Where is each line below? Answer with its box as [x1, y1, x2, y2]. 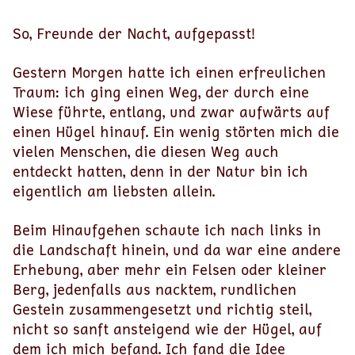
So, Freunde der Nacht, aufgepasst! [13, 23, 255, 44]
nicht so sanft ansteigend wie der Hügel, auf [13, 319, 322, 339]
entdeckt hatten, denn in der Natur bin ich [13, 161, 308, 181]
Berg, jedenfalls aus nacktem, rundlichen [13, 279, 296, 300]
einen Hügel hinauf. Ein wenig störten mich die [13, 121, 339, 142]
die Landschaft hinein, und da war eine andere [13, 239, 341, 260]
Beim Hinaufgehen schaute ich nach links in [13, 219, 321, 240]
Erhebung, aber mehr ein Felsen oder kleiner [13, 259, 326, 280]
